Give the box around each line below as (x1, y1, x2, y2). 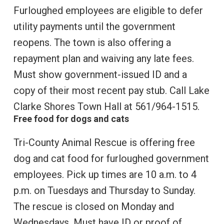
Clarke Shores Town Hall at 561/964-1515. (13, 100, 199, 113)
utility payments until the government (13, 20, 175, 33)
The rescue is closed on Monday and (13, 200, 174, 213)
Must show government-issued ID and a (13, 68, 187, 81)
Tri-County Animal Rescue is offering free (13, 136, 195, 149)
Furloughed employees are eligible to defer (13, 4, 203, 17)
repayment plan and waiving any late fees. (13, 52, 194, 65)
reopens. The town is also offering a (13, 36, 171, 49)
